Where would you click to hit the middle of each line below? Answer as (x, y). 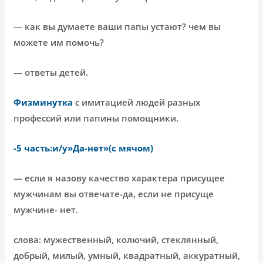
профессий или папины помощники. (96, 118)
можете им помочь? (59, 42)
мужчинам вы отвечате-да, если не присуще (114, 193)
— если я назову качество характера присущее (119, 178)
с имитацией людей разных (137, 102)
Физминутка (43, 102)
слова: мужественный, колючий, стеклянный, (116, 239)
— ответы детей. (51, 72)
